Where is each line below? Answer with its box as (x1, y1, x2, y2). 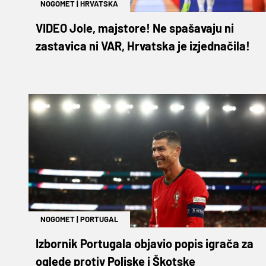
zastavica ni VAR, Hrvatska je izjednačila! (36, 38, 250, 53)
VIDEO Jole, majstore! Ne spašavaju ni (36, 20, 234, 35)
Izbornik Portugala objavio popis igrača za (36, 236, 254, 251)
